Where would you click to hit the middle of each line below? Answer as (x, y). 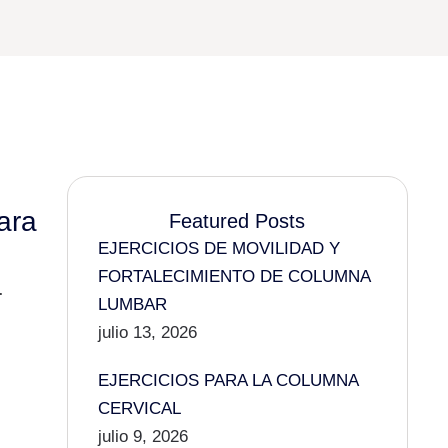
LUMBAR (132, 304)
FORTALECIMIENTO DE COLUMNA (233, 276)
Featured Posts (237, 221)
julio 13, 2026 (147, 332)
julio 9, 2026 (142, 436)
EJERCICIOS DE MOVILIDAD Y (218, 248)
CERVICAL (139, 408)
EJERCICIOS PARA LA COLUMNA (227, 380)
